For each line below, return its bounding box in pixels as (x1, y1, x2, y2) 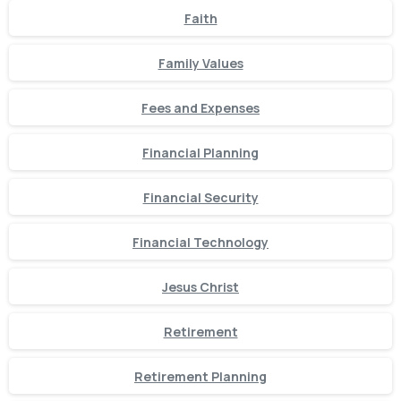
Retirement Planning (134, 367, 267, 385)
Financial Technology (132, 233, 269, 251)
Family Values (158, 54, 243, 72)
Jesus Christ (162, 277, 239, 295)
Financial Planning (142, 143, 259, 161)
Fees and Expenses (141, 98, 260, 116)
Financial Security (142, 188, 259, 206)
